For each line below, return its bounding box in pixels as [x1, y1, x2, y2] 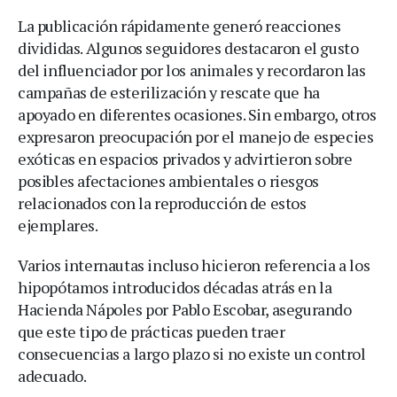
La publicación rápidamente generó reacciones [18, 14, 341, 36]
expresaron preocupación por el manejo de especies [18, 125, 374, 147]
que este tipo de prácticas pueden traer [18, 320, 285, 342]
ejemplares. [18, 214, 98, 236]
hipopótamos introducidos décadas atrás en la [18, 276, 332, 298]
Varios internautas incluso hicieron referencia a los [18, 253, 370, 276]
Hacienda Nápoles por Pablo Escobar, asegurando [18, 298, 352, 320]
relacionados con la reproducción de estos [18, 191, 307, 214]
